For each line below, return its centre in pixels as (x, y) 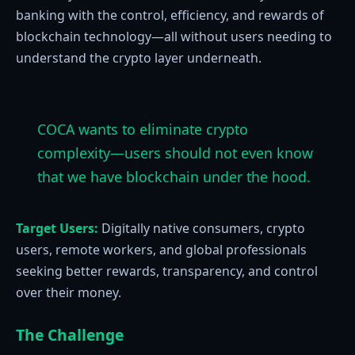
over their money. (69, 292)
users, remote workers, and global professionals (161, 249)
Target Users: (57, 228)
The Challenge (70, 334)
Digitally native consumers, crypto (202, 228)
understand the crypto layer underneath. (139, 58)
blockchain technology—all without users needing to (174, 37)
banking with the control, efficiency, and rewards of (170, 15)
